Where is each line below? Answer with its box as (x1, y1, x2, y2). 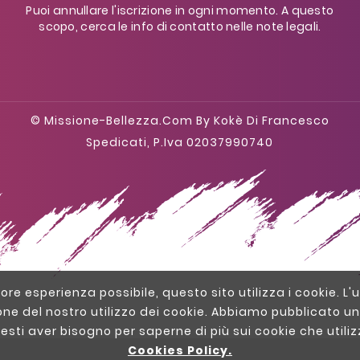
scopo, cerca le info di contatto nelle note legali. (39, 18, 321, 35)
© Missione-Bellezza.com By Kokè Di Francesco (30, 112, 329, 129)
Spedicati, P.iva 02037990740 (86, 133, 274, 150)
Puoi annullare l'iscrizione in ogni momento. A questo (26, 2, 334, 18)
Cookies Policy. (127, 342, 232, 358)
